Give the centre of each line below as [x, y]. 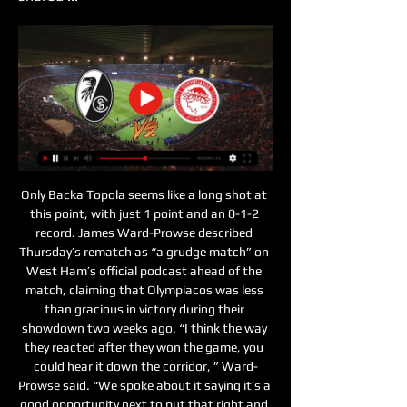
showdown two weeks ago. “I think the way [144, 328]
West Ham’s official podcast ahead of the [144, 270]
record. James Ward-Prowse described [144, 232]
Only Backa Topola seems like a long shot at [144, 194]
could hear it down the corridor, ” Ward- [145, 366]
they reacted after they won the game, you [144, 347]
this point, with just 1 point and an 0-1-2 [144, 213]
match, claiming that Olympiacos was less [144, 289]
